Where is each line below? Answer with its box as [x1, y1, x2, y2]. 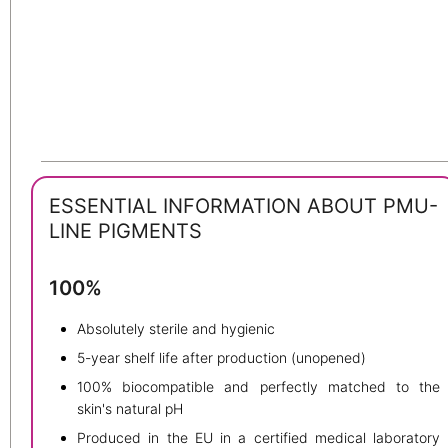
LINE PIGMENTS [49, 219, 202, 244]
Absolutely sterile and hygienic [77, 319, 275, 337]
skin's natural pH [77, 399, 183, 417]
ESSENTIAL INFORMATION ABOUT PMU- [49, 194, 438, 219]
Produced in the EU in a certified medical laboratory [77, 428, 441, 446]
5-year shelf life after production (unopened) [77, 348, 366, 366]
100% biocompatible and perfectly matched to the [77, 377, 441, 395]
